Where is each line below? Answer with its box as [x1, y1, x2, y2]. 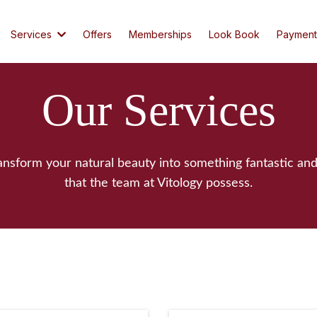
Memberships [129, 28, 192, 41]
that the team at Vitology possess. [64, 177, 253, 190]
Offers [83, 28, 113, 41]
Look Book [209, 28, 260, 41]
